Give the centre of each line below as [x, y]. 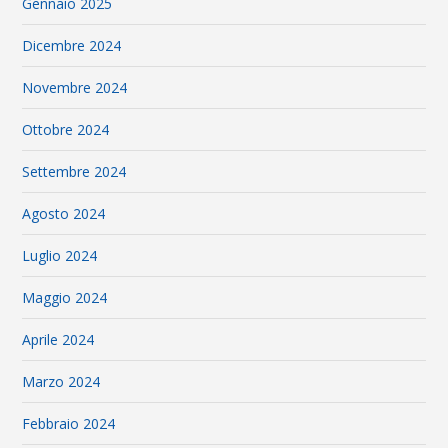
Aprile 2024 [58, 340]
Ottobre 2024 [66, 130]
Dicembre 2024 [72, 46]
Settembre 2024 [74, 172]
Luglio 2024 [60, 256]
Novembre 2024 [75, 88]
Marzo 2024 [61, 382]
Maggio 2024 [65, 298]
